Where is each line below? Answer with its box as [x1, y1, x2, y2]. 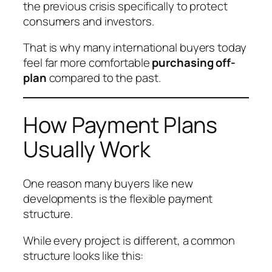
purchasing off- [152, 55, 236, 71]
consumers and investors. [23, 13, 154, 29]
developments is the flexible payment [23, 191, 213, 207]
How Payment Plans [23, 109, 218, 140]
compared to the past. [46, 70, 161, 86]
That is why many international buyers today [23, 39, 246, 56]
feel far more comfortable [23, 55, 152, 71]
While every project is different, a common [23, 232, 235, 248]
